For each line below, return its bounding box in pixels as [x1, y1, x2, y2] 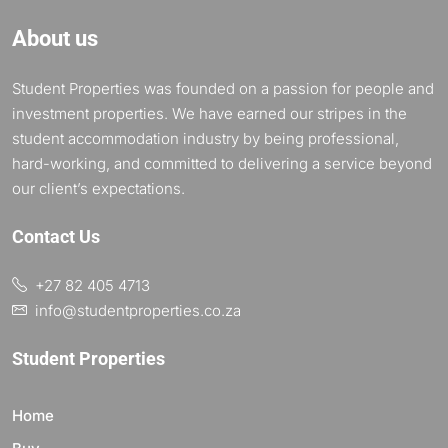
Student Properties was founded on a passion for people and [12, 79, 434, 99]
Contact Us [12, 226, 100, 248]
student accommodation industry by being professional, [12, 129, 399, 149]
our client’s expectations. [12, 179, 185, 199]
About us [12, 26, 98, 52]
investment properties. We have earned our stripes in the [12, 104, 407, 124]
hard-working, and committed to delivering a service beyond [12, 154, 432, 174]
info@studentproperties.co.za [35, 301, 241, 321]
